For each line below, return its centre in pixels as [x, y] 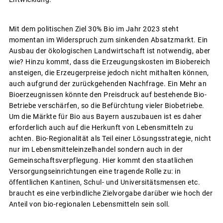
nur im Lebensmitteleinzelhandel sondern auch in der [96, 149]
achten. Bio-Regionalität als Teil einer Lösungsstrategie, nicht [110, 138]
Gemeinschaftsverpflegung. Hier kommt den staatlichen [101, 160]
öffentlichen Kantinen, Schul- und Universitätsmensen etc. [104, 182]
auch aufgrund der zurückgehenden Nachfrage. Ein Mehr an [108, 83]
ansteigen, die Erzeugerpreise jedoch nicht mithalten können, [109, 72]
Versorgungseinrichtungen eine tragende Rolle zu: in [95, 171]
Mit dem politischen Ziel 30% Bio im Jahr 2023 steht [94, 29]
